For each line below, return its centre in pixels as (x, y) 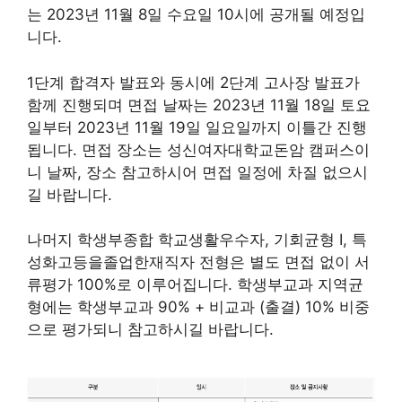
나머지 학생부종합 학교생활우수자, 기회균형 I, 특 (197, 240)
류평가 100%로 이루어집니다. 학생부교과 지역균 (195, 284)
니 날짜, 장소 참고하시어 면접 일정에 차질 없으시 (197, 172)
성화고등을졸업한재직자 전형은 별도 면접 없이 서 (198, 262)
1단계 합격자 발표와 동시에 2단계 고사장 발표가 (193, 82)
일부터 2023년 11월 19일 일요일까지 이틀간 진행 (197, 127)
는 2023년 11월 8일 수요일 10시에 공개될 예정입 (196, 14)
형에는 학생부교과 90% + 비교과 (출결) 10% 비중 (198, 307)
